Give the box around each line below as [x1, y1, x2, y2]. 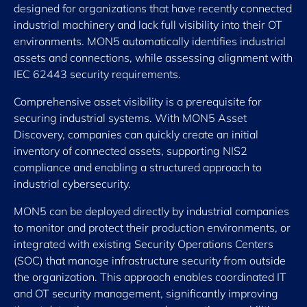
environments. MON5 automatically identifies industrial [14, 34, 286, 48]
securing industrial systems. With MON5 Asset [14, 111, 247, 125]
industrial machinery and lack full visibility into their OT [14, 18, 282, 32]
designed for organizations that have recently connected [14, 1, 292, 15]
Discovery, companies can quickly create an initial [14, 127, 258, 141]
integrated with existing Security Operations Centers [14, 237, 273, 251]
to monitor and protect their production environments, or [14, 221, 291, 234]
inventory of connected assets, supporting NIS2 [14, 144, 247, 158]
